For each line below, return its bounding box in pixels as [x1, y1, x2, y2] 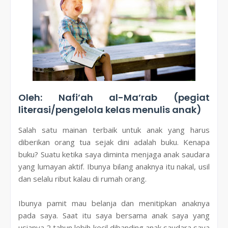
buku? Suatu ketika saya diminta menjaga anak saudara [18, 149, 210, 159]
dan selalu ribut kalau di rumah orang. [18, 173, 149, 184]
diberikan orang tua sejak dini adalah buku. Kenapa [18, 136, 210, 147]
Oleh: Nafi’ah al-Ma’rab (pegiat [18, 91, 210, 104]
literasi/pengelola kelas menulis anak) [18, 103, 204, 116]
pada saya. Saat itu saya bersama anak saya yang [18, 210, 210, 220]
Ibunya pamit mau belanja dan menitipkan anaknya [18, 197, 210, 208]
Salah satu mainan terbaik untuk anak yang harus [18, 124, 210, 135]
